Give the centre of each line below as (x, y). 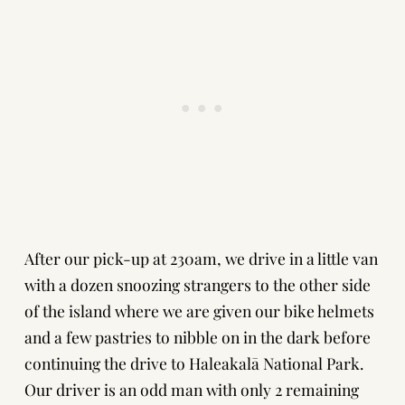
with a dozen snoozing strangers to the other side (197, 284)
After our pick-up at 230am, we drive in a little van (201, 258)
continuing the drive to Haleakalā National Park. (193, 363)
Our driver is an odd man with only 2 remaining (191, 389)
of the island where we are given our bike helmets (199, 311)
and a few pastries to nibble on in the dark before (197, 337)
